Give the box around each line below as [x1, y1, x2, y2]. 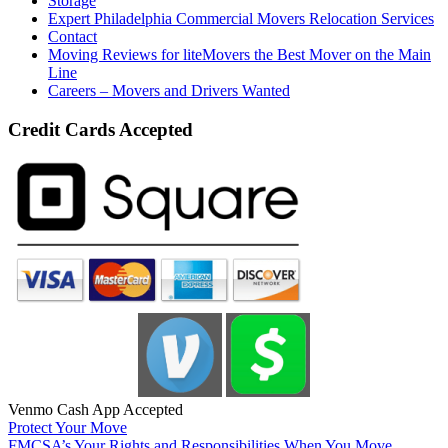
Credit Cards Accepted [8, 118, 193, 140]
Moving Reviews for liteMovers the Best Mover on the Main [48, 45, 431, 63]
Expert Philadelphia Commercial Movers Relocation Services [48, 9, 434, 27]
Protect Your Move [8, 419, 127, 437]
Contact [48, 27, 97, 45]
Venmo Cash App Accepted [8, 401, 183, 419]
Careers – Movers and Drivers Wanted [48, 81, 290, 99]
